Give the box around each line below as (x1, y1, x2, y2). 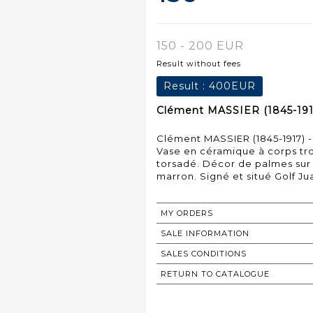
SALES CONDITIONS (161, 248, 247, 259)
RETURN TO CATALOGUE (161, 268, 270, 279)
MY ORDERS (161, 208, 213, 218)
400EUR (209, 79, 256, 92)
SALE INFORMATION (161, 228, 249, 238)
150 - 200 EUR (156, 38, 244, 52)
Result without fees (156, 58, 241, 68)
